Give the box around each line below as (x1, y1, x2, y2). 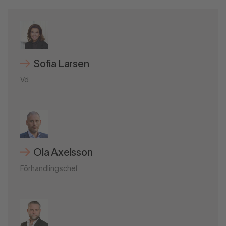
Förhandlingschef (20, 165, 78, 173)
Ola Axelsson (33, 148, 93, 158)
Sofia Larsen (33, 60, 89, 69)
